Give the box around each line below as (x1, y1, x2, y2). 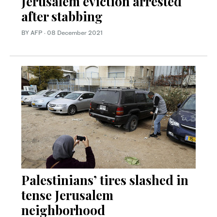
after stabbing (21, 7, 103, 25)
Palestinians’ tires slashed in (21, 171, 188, 188)
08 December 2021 (47, 29, 103, 36)
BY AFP (21, 29, 44, 36)
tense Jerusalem (21, 186, 113, 203)
